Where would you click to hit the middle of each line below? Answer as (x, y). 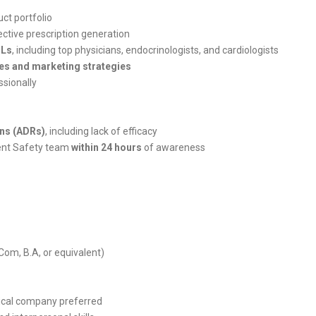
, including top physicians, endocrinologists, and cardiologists (145, 50)
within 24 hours (107, 147)
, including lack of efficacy (101, 131)
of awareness (174, 147)
